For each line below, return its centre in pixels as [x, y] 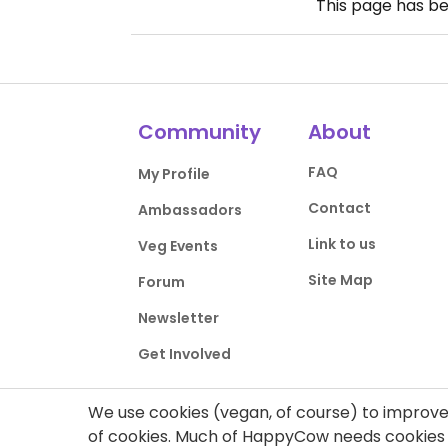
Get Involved [185, 354]
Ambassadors [190, 210]
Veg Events [178, 246]
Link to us [341, 244]
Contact [339, 208]
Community [200, 132]
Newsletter [179, 318]
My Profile [174, 174]
